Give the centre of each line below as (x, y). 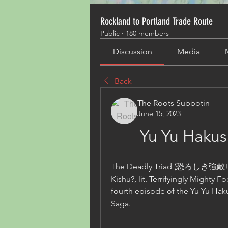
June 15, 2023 (159, 113)
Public (110, 33)
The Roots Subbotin (174, 103)
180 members (147, 33)
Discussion (132, 52)
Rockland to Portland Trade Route (156, 21)
